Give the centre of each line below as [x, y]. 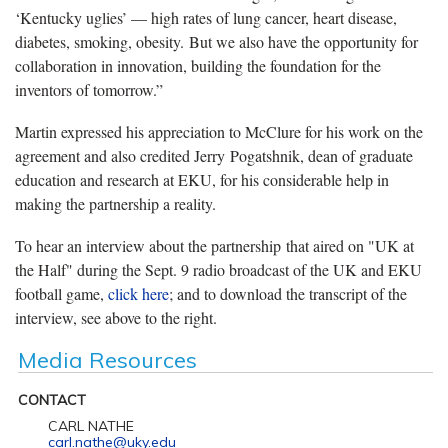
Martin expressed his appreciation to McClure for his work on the [219, 131]
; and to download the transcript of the [288, 293]
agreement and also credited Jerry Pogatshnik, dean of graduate [214, 155]
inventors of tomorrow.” [89, 89]
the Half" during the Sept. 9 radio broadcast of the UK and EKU [218, 269]
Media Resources [107, 359]
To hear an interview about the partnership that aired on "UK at [214, 245]
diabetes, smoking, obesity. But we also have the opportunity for [216, 41]
